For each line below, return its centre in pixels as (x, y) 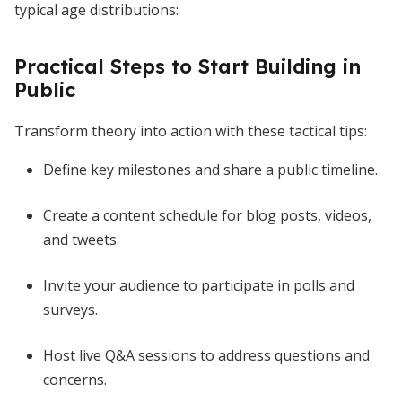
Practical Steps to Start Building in (188, 66)
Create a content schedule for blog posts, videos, (207, 215)
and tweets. (81, 240)
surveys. (70, 310)
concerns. (75, 380)
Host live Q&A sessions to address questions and (206, 355)
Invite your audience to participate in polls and (199, 285)
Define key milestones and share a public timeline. (210, 170)
